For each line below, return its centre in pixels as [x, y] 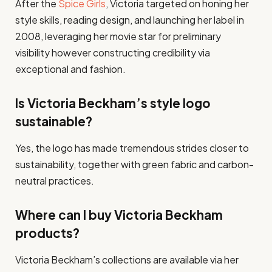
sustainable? [54, 121]
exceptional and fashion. [70, 69]
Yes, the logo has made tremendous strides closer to [132, 148]
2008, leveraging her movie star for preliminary [118, 36]
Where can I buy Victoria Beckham [119, 215]
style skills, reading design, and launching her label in [130, 20]
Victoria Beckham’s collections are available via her [127, 260]
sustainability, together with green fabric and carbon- [134, 165]
